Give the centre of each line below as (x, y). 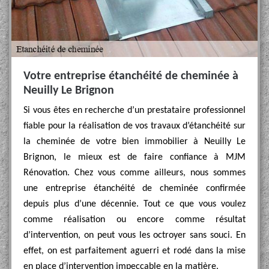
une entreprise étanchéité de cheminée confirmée (134, 189)
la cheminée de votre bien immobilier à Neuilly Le (134, 142)
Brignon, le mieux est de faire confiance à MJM (134, 157)
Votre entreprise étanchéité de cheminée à (131, 76)
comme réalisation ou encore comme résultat (134, 220)
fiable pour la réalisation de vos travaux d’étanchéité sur (134, 126)
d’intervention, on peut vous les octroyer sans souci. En (134, 235)
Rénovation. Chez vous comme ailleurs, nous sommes (134, 173)
